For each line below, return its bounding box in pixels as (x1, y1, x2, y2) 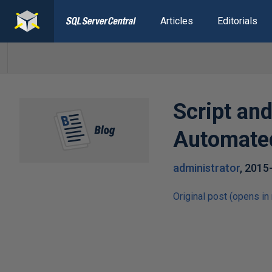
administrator (173, 161, 240, 174)
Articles (160, 15, 193, 27)
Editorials (217, 15, 257, 27)
